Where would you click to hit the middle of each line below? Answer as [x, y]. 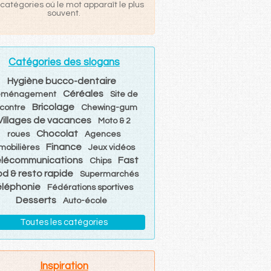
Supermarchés [109, 174]
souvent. [64, 13]
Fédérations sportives [90, 187]
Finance [64, 147]
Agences [103, 134]
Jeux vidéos [111, 147]
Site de [124, 94]
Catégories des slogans [64, 62]
